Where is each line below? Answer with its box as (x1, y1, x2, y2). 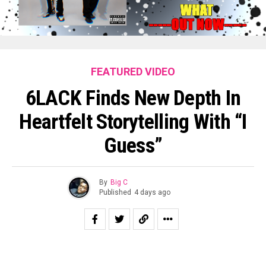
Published (99, 188, 131, 197)
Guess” (103, 132, 163, 158)
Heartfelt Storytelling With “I (19, 109, 247, 134)
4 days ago (134, 188, 170, 197)
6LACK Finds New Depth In (25, 85, 241, 110)
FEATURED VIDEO (91, 65, 175, 78)
